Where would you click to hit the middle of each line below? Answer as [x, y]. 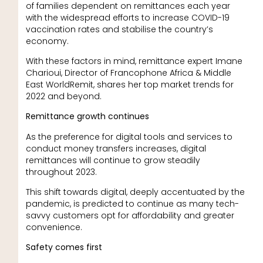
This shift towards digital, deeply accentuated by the [135, 192]
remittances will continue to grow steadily [113, 160]
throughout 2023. [61, 172]
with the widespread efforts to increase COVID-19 [127, 17]
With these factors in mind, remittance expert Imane [134, 61]
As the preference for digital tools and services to [129, 136]
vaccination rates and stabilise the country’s [119, 29]
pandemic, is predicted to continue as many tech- [132, 204]
